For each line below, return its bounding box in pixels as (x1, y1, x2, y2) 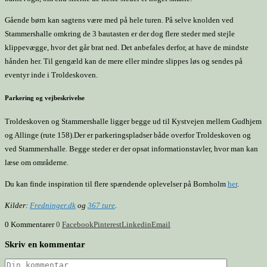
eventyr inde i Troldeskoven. (5, 70, 98, 80)
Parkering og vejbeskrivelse (5, 94, 85, 102)
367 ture (88, 201, 115, 210)
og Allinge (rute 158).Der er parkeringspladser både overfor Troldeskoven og (5, 131, 251, 140)
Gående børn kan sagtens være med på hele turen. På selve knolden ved (5, 15, 234, 25)
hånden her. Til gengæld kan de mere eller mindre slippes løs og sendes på (5, 57, 243, 66)
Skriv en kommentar (5, 238, 85, 249)
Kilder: (5, 201, 30, 210)
